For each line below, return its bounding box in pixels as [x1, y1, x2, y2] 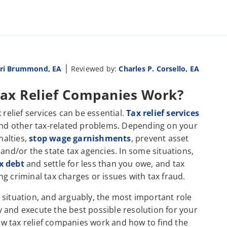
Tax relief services [126, 107, 200, 119]
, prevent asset [131, 133, 189, 144]
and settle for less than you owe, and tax [24, 158, 185, 169]
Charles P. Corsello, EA [119, 64, 199, 73]
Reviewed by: [70, 64, 119, 73]
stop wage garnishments [29, 133, 131, 144]
